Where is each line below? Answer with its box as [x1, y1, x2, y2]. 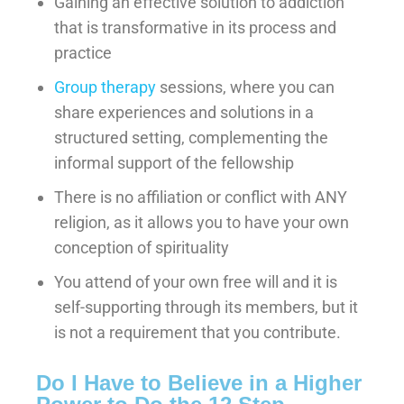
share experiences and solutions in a [54, 102, 314, 122]
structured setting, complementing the [54, 127, 328, 147]
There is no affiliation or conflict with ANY [54, 187, 347, 207]
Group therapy [54, 77, 156, 96]
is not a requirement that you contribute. [54, 322, 341, 342]
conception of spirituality [54, 237, 229, 257]
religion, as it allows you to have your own [54, 212, 349, 232]
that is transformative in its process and [54, 17, 336, 37]
